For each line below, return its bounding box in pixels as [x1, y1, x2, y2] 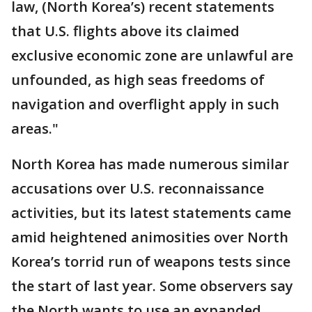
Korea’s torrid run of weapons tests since [11, 252, 290, 272]
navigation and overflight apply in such [11, 95, 279, 114]
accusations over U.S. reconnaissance [11, 179, 264, 198]
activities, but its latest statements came [11, 203, 291, 223]
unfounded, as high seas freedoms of [11, 70, 265, 90]
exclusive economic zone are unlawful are [11, 46, 293, 65]
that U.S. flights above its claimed [11, 22, 240, 41]
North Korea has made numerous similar [11, 155, 289, 174]
